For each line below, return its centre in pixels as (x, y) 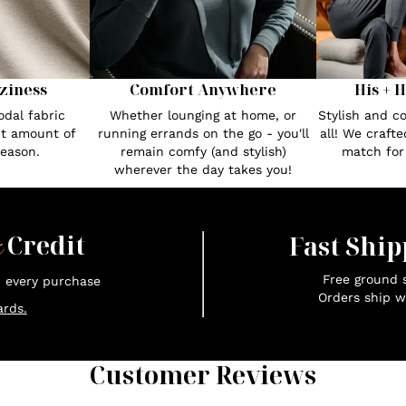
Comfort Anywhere (203, 89)
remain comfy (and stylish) (203, 151)
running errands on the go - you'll (203, 133)
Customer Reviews (203, 374)
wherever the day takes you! (203, 169)
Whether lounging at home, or (203, 115)
